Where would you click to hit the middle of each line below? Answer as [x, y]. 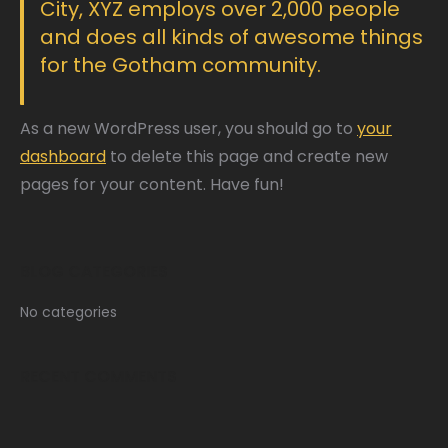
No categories [68, 312]
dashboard [63, 156]
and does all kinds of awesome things [231, 37]
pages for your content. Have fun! [152, 184]
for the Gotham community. [180, 65]
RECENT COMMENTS [98, 376]
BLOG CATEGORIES [94, 271]
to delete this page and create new [247, 156]
